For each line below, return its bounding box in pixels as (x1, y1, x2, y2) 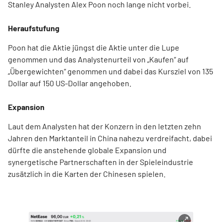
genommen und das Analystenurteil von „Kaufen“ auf (8, 55, 189, 64)
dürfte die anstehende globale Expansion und (8, 145, 166, 155)
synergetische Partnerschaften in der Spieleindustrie (8, 157, 193, 166)
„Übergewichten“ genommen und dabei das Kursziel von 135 (8, 66, 213, 76)
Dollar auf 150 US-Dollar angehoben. (8, 78, 133, 88)
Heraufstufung (8, 23, 59, 33)
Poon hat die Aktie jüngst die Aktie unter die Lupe (8, 43, 179, 52)
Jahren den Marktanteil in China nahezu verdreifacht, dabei (8, 133, 212, 143)
